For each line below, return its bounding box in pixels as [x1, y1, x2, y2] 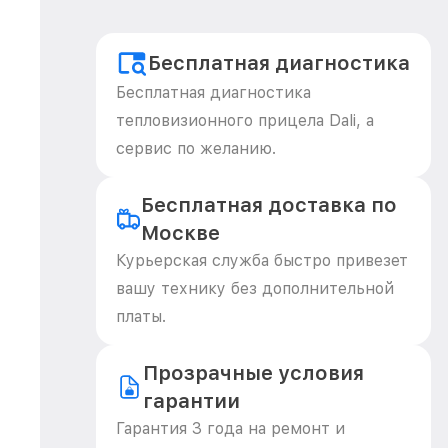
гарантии [142, 389, 240, 413]
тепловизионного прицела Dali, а [116, 111, 374, 130]
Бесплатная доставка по [141, 193, 398, 217]
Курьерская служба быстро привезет [116, 251, 408, 270]
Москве [141, 221, 221, 245]
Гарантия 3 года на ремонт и [116, 419, 345, 438]
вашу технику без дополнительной [116, 279, 394, 298]
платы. [116, 307, 166, 326]
